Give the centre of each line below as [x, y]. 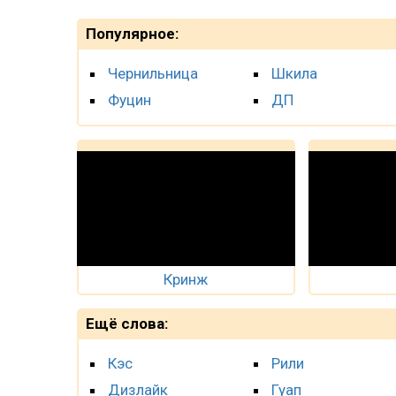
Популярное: [132, 34]
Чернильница [153, 73]
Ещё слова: [127, 324]
